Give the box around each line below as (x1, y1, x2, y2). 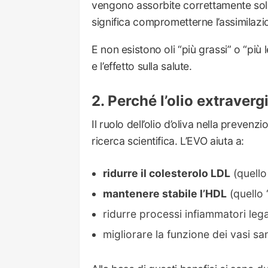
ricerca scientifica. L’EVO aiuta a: (92, 134, 245, 147)
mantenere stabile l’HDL (103, 187, 227, 200)
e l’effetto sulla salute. (92, 60, 192, 73)
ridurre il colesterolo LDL (103, 167, 231, 180)
